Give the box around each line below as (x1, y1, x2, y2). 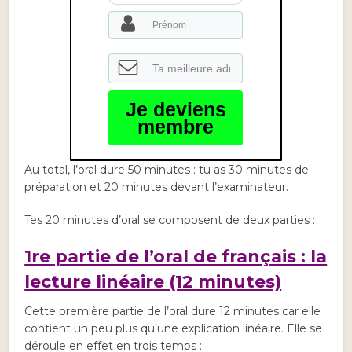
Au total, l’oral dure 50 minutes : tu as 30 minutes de (24, 163, 310, 177)
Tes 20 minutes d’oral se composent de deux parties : (24, 213, 316, 227)
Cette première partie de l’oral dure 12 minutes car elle (24, 304, 321, 318)
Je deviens (125, 98, 226, 120)
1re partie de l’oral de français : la (24, 246, 328, 267)
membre (137, 115, 214, 137)
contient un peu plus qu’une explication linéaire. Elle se (24, 321, 323, 335)
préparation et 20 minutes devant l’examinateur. (24, 180, 289, 194)
